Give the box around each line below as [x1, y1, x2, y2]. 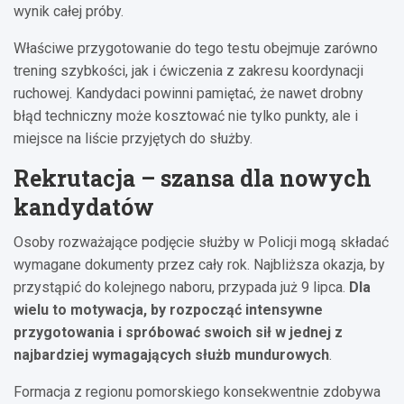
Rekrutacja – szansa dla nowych [14, 162, 372, 193]
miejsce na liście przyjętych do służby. [14, 129, 252, 147]
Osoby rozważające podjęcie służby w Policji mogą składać [14, 233, 389, 251]
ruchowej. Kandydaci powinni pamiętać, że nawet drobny [14, 84, 363, 102]
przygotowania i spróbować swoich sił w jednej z [14, 323, 343, 341]
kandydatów [14, 191, 154, 222]
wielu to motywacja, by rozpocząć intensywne [14, 300, 323, 318]
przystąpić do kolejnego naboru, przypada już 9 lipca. [14, 278, 349, 296]
